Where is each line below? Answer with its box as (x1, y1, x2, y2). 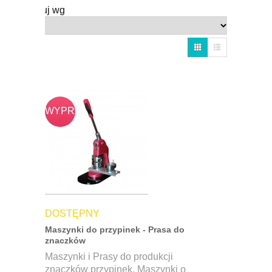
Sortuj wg (24, 5, 65, 16)
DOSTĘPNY (45, 208, 100, 219)
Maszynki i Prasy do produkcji (45, 251, 173, 262)
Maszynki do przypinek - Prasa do (45, 225, 185, 235)
